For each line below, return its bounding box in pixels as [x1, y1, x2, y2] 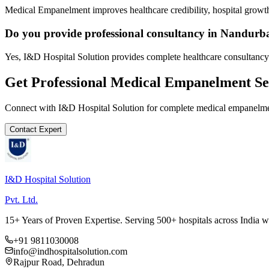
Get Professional [5, 74, 110, 90]
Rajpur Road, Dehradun [13, 256, 104, 267]
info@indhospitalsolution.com [13, 246, 127, 256]
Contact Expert [10, 124, 62, 134]
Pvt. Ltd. [5, 194, 38, 205]
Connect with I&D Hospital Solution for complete [5, 102, 196, 113]
